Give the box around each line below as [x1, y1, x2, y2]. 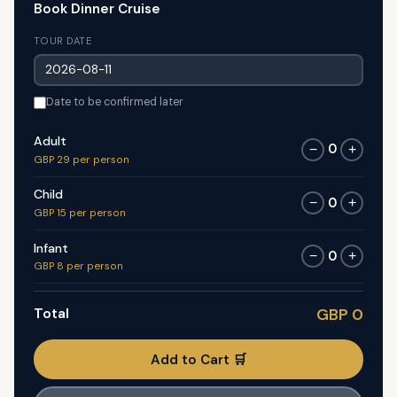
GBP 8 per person [33, 260, 123, 274]
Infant [33, 239, 68, 256]
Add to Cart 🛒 [151, 350, 246, 369]
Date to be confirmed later [45, 95, 183, 110]
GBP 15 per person [33, 206, 126, 220]
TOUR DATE [33, 35, 93, 48]
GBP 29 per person [33, 152, 129, 167]
